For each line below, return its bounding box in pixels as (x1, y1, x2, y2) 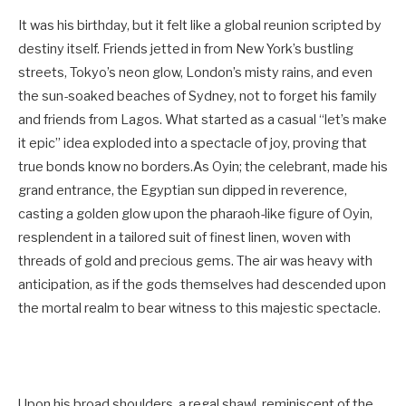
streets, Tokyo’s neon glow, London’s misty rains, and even (18, 63, 372, 81)
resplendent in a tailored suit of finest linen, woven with (18, 228, 351, 246)
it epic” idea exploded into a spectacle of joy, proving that (18, 134, 367, 151)
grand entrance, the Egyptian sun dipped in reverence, (18, 181, 347, 198)
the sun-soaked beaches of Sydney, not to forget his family (18, 87, 377, 104)
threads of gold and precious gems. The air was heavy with (18, 252, 372, 269)
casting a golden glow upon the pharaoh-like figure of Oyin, (18, 205, 372, 222)
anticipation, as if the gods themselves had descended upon (18, 275, 386, 293)
